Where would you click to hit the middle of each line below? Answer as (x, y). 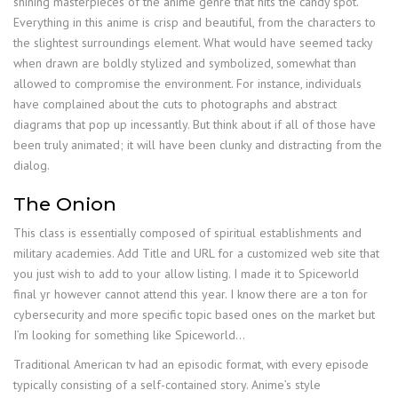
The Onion (65, 203)
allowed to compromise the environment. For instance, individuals (187, 83)
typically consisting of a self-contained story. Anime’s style (167, 384)
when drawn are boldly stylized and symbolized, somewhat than (185, 63)
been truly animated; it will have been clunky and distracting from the (198, 144)
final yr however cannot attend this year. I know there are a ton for (191, 294)
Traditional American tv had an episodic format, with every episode (191, 364)
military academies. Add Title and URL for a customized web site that (196, 253)
